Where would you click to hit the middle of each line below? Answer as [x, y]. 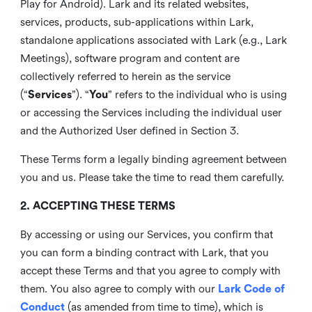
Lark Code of [251, 289]
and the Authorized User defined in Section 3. [129, 131]
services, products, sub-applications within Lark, [136, 22]
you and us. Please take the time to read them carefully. [152, 177]
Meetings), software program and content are [130, 58]
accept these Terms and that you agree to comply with [150, 271]
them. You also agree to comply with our [119, 289]
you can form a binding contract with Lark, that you [144, 252]
